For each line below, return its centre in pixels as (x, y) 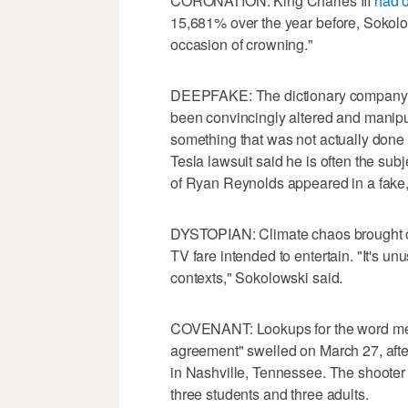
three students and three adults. (270, 393)
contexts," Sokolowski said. (257, 277)
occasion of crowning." (242, 44)
